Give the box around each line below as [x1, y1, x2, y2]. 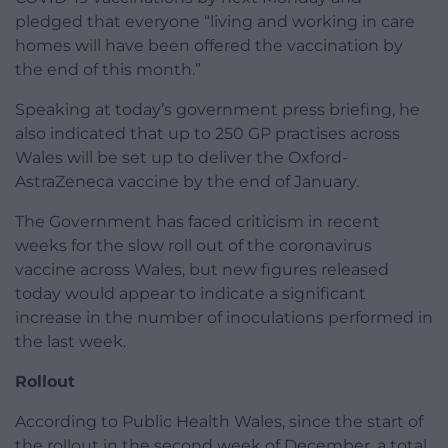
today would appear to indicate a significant [15, 284, 366, 304]
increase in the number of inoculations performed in [15, 308, 433, 328]
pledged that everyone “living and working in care [15, 12, 415, 32]
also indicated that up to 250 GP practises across [15, 124, 400, 144]
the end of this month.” [15, 60, 201, 80]
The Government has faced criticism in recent [15, 212, 380, 232]
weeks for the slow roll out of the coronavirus [15, 236, 372, 256]
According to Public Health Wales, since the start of [15, 412, 423, 432]
